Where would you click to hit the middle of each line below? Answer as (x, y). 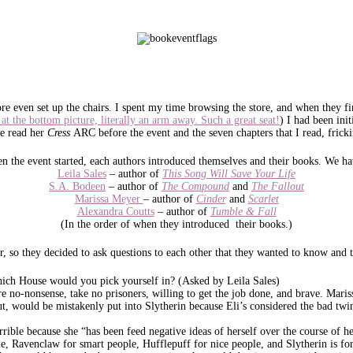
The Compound (195, 186)
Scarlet (263, 199)
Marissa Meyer (109, 199)
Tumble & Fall (243, 211)
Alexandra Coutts (115, 211)
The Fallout (278, 186)
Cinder (211, 199)
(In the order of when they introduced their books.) (176, 224)
